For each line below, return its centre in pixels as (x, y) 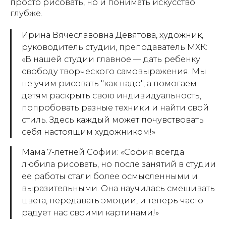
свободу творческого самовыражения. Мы (114, 72)
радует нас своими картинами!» (90, 213)
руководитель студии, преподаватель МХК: (115, 47)
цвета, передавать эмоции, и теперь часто (112, 201)
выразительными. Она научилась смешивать (118, 189)
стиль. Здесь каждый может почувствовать (113, 120)
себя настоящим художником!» (89, 132)
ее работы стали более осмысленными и (110, 177)
